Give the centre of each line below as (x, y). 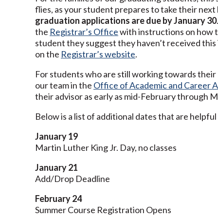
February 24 (58, 198)
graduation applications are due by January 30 (126, 20)
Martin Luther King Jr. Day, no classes (106, 147)
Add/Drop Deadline (73, 178)
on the (48, 54)
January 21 (56, 167)
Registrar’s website (98, 54)
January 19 (56, 136)
